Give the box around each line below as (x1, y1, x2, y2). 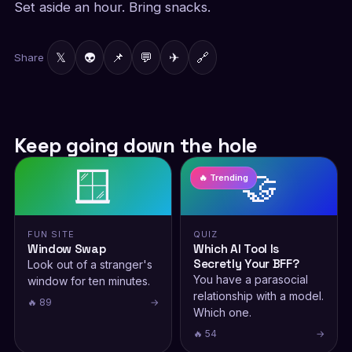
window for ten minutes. (27, 274, 150, 288)
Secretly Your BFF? (193, 256, 299, 271)
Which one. (193, 306, 251, 319)
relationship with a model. (193, 289, 324, 302)
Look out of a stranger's (27, 258, 152, 271)
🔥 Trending (199, 172, 248, 183)
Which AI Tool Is (193, 241, 280, 256)
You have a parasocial (193, 273, 308, 286)
